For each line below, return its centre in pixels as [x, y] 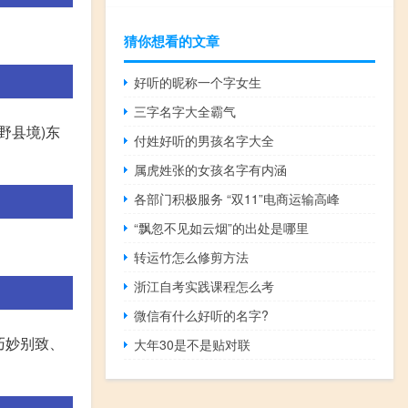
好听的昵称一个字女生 [198, 82]
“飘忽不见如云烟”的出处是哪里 [222, 228]
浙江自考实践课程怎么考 [204, 286]
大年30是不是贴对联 [193, 345]
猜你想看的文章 [172, 41]
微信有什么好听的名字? [202, 316]
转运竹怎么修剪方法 [192, 257]
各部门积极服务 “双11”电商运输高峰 [237, 199]
